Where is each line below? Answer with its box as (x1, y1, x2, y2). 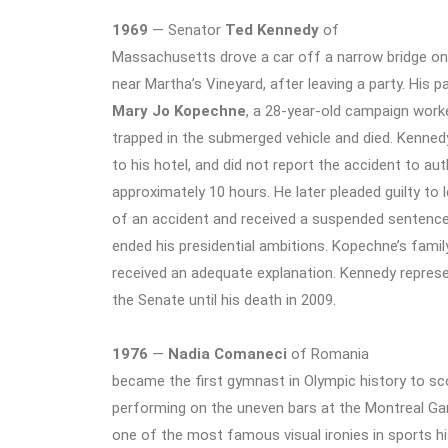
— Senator (148, 21, 225, 40)
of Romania (287, 344, 369, 363)
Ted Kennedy (225, 21, 319, 40)
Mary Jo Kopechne (112, 102, 246, 121)
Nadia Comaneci (168, 344, 287, 363)
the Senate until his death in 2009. (112, 291, 336, 310)
